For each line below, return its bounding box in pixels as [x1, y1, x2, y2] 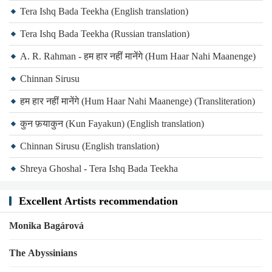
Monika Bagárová [9, 220, 84, 231]
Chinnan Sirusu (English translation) [20, 141, 159, 151]
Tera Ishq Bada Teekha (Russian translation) [20, 29, 189, 39]
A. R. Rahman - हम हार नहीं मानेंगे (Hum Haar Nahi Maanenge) [20, 51, 256, 61]
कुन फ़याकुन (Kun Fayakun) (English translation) [20, 118, 204, 129]
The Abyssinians [9, 248, 77, 258]
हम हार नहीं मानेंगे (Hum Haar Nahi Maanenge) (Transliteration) [20, 96, 255, 106]
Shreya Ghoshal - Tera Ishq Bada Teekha [20, 163, 178, 174]
